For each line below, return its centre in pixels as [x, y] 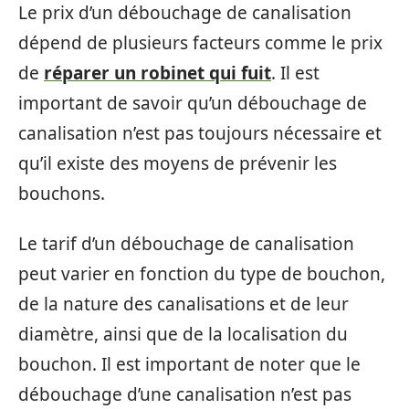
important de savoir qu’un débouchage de [193, 103]
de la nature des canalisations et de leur [184, 304]
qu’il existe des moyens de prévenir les [178, 163]
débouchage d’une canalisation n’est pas [185, 394]
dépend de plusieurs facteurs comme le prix [200, 42]
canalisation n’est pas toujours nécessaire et [200, 133]
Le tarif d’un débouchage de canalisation [186, 244]
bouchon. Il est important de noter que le [189, 364]
